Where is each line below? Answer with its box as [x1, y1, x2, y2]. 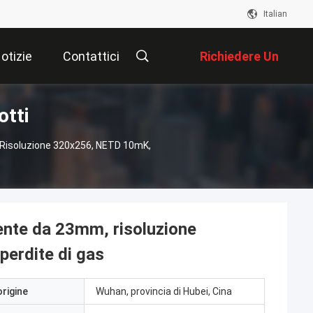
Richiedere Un [200, 49, 279, 64]
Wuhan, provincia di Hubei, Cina [96, 286, 232, 297]
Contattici [63, 49, 119, 64]
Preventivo [217, 105, 279, 120]
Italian [263, 9, 287, 19]
